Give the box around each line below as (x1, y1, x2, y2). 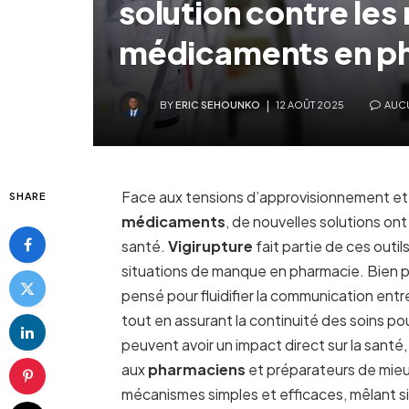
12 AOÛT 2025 (276, 98, 344, 110)
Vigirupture (167, 236, 253, 257)
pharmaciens (147, 360, 246, 380)
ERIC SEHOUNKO (175, 98, 260, 110)
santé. (121, 236, 168, 257)
